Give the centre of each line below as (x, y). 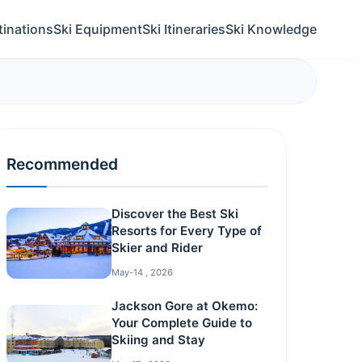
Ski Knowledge (271, 29)
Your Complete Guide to (181, 323)
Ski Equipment (98, 29)
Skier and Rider (157, 248)
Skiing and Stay (158, 340)
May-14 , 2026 (142, 272)
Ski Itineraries (184, 29)
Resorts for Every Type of (186, 231)
